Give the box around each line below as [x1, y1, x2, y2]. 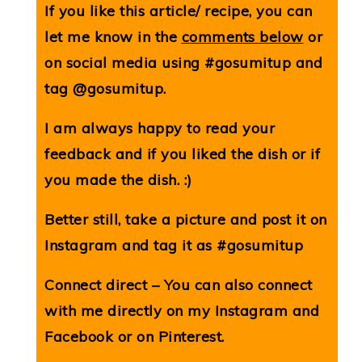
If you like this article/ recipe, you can [44, 2, 313, 21]
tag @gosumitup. [44, 79, 166, 99]
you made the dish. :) [44, 170, 192, 190]
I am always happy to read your [44, 119, 275, 138]
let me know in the [44, 27, 182, 47]
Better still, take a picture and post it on [44, 210, 327, 229]
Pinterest [158, 327, 221, 347]
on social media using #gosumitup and [44, 53, 322, 73]
